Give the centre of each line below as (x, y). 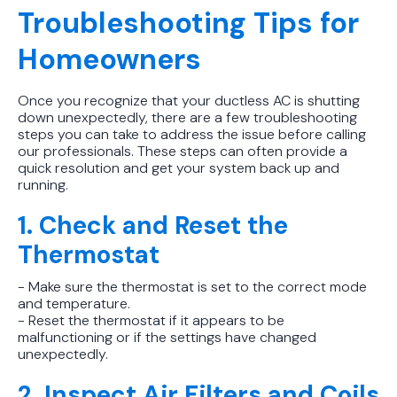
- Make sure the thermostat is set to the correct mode (192, 286)
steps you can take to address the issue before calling (192, 134)
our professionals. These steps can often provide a (183, 151)
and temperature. (74, 303)
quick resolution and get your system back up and (179, 167)
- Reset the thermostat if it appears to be (151, 320)
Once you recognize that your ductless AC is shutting (189, 100)
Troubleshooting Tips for (188, 23)
